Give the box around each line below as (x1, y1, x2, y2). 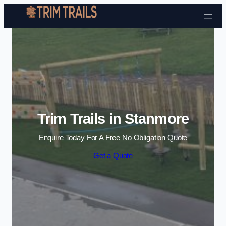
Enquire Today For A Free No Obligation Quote (38, 134, 188, 142)
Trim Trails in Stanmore (37, 110, 189, 127)
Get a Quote (93, 151, 133, 160)
